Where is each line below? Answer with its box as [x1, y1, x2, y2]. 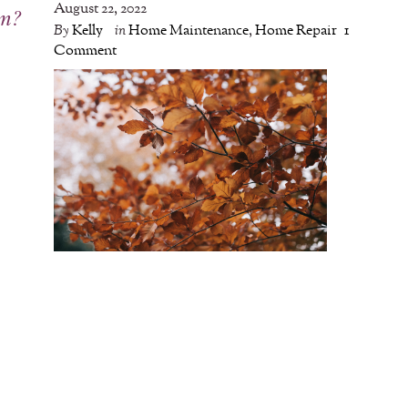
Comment [54, 39, 117, 61]
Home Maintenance [128, 19, 250, 41]
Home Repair [255, 19, 338, 41]
